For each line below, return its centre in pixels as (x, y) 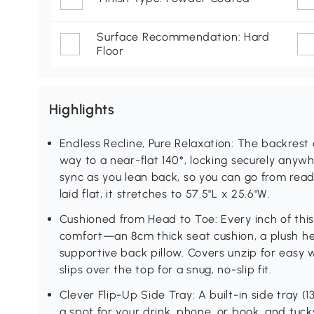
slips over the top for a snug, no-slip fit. (165, 270)
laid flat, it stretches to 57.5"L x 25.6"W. (165, 194)
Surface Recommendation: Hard (183, 37)
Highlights (82, 110)
